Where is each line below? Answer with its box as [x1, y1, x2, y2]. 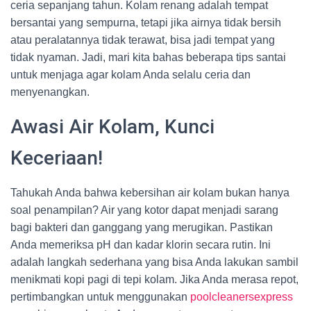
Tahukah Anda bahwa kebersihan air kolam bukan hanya [10, 187, 289, 199]
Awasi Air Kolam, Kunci [10, 115, 215, 138]
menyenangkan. [10, 86, 90, 98]
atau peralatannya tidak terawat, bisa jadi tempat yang [10, 34, 275, 46]
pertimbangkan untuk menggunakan [10, 291, 190, 303]
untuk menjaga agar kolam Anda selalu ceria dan [10, 69, 251, 81]
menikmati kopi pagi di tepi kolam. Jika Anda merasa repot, [10, 274, 299, 285]
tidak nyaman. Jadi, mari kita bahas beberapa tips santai [10, 51, 286, 63]
